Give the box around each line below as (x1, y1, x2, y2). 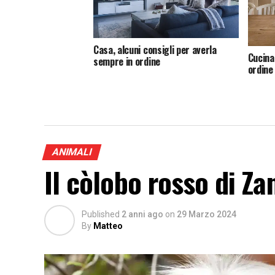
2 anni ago (122, 209, 163, 219)
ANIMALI (50, 145, 93, 158)
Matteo (93, 220, 123, 231)
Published (82, 209, 120, 219)
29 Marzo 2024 (177, 209, 236, 219)
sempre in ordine (93, 54, 160, 69)
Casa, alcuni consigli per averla (93, 42, 217, 58)
